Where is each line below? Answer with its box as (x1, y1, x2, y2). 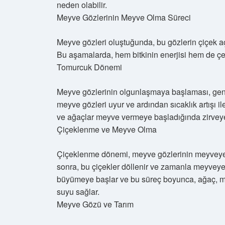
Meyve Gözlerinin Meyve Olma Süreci (57, 12, 191, 23)
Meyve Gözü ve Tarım (57, 198, 134, 210)
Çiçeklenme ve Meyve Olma (57, 124, 157, 135)
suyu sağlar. (57, 186, 99, 197)
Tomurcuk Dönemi (57, 61, 122, 73)
